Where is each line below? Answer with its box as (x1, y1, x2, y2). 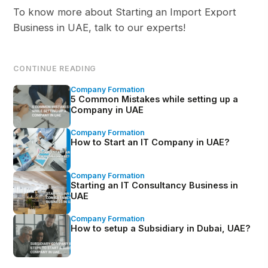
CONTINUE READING (13, 64, 97, 74)
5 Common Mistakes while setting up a (71, 94, 239, 105)
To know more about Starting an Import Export (13, 6, 237, 19)
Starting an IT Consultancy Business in (71, 180, 239, 191)
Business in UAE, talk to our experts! (13, 22, 186, 34)
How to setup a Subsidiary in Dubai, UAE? (71, 223, 251, 234)
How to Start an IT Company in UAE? (71, 137, 230, 148)
